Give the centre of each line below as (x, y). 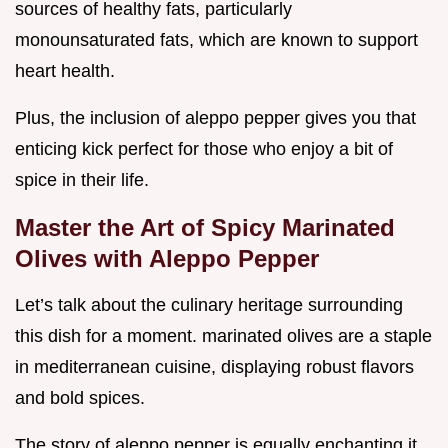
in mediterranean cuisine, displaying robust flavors (214, 367)
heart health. (65, 71)
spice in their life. (82, 180)
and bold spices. (80, 398)
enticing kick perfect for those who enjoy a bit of (204, 149)
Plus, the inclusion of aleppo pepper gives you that (215, 118)
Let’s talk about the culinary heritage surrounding (209, 305)
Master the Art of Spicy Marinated (205, 228)
